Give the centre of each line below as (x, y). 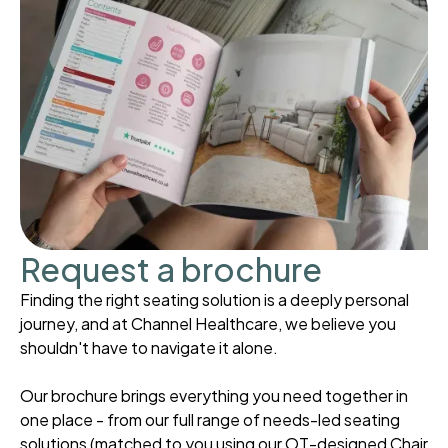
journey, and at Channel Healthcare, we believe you (208, 324)
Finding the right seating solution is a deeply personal (214, 300)
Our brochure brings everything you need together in (214, 396)
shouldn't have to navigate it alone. (149, 348)
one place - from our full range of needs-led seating (210, 420)
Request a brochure (171, 269)
